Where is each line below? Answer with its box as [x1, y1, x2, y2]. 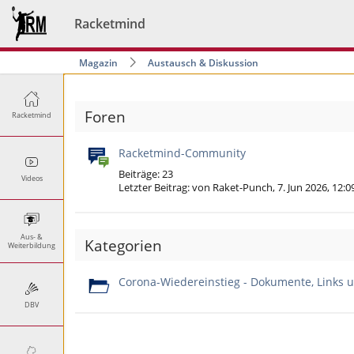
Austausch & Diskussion [148, 55, 258, 70]
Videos [21, 172, 43, 183]
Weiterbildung [8, 240, 55, 250]
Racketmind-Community [119, 145, 246, 161]
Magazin [79, 55, 118, 70]
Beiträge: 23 [119, 168, 178, 182]
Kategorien [85, 235, 162, 256]
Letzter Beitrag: [119, 181, 192, 195]
